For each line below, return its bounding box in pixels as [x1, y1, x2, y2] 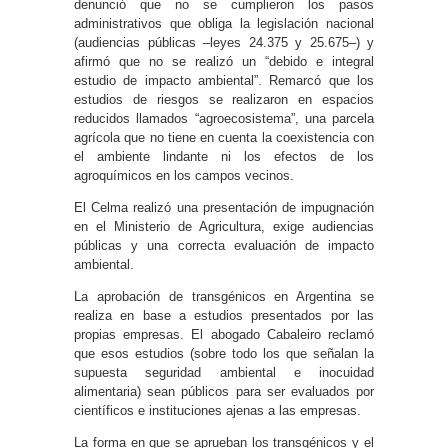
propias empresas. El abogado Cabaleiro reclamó [74, 326, 374, 342]
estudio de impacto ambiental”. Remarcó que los [74, 72, 374, 88]
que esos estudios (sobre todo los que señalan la [74, 345, 374, 361]
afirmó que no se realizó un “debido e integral [74, 53, 374, 69]
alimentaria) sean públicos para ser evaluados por [74, 383, 374, 399]
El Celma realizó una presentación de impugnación [74, 199, 374, 215]
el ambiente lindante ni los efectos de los [74, 148, 374, 164]
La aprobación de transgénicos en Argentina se [74, 288, 374, 304]
